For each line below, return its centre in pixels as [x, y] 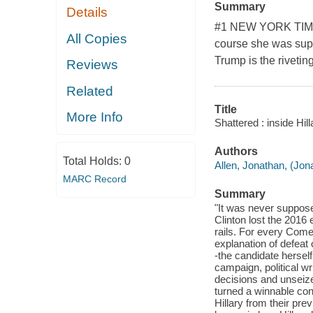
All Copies [97, 38]
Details [87, 13]
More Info [95, 117]
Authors [236, 152]
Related [90, 91]
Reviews [93, 65]
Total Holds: [93, 161]
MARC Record [94, 179]
